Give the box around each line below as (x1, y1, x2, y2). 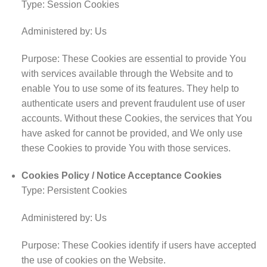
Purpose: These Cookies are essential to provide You (21, 54, 246, 64)
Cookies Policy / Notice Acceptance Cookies (21, 170, 222, 181)
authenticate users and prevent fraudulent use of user (21, 98, 245, 109)
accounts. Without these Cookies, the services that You (21, 113, 252, 124)
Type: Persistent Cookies (21, 185, 127, 196)
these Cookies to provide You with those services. (21, 143, 231, 154)
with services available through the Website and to (21, 69, 233, 79)
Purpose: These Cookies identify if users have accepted (21, 240, 256, 250)
